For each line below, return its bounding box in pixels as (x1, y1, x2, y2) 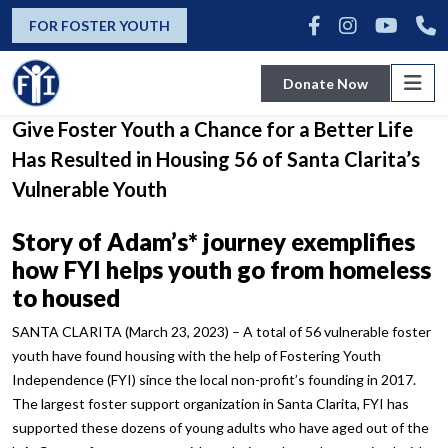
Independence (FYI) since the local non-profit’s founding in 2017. (12, 370, 416, 388)
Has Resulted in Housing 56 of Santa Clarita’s (12, 146, 420, 171)
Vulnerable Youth (12, 176, 167, 201)
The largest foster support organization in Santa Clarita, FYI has (12, 394, 409, 412)
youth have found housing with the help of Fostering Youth (12, 346, 381, 364)
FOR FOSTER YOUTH (29, 17, 170, 34)
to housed (12, 282, 120, 312)
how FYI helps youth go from (12, 254, 324, 284)
